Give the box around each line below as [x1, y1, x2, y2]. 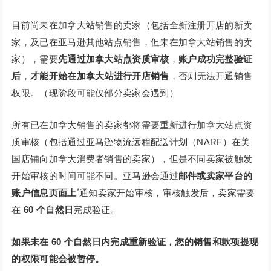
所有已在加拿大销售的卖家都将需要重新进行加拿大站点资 [11, 120, 253, 131]
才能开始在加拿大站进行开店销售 [30, 71, 169, 82]
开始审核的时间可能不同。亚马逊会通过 [11, 171, 178, 181]
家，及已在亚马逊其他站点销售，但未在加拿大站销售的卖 [11, 37, 253, 48]
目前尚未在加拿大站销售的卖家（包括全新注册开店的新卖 [11, 20, 253, 31]
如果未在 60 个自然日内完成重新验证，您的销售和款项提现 [11, 237, 259, 247]
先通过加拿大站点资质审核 [57, 54, 169, 65]
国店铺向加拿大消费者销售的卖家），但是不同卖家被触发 [11, 154, 253, 165]
